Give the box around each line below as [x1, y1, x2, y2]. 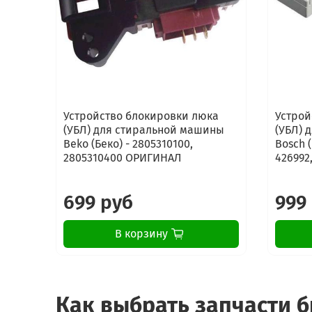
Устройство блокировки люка [63, 109, 219, 123]
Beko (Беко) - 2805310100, [63, 137, 193, 151]
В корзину [114, 227, 168, 241]
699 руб [63, 191, 133, 214]
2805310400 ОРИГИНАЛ [63, 151, 182, 165]
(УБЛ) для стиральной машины [63, 123, 224, 137]
